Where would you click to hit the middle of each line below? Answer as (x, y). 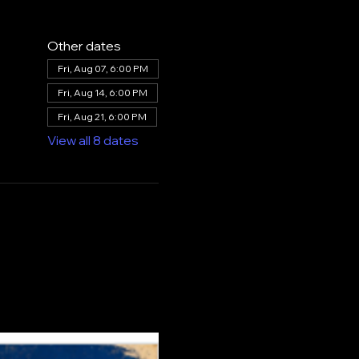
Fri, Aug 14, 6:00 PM (102, 93)
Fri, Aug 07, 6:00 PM (103, 69)
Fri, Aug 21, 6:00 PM (102, 117)
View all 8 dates (93, 140)
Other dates (84, 46)
